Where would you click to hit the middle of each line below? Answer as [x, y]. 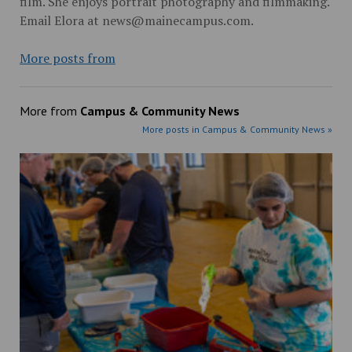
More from [49, 111]
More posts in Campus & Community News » [238, 130]
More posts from [67, 59]
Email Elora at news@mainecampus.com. [136, 21]
